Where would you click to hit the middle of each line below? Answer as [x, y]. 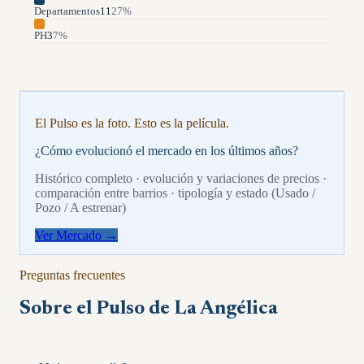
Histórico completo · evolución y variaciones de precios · [181, 179]
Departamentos [67, 11]
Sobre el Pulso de [97, 309]
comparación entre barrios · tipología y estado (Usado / [175, 193]
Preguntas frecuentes [72, 275]
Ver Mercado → [76, 236]
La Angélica [226, 309]
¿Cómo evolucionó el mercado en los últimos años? [167, 151]
